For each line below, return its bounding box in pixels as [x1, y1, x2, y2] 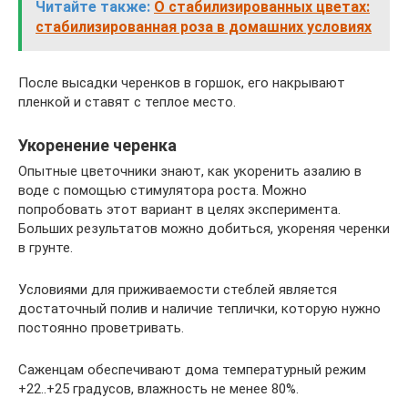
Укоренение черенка [18, 136, 177, 155]
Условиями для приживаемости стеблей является [18, 281, 337, 298]
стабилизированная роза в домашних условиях [36, 18, 372, 36]
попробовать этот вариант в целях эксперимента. [18, 201, 341, 218]
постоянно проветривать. [18, 320, 184, 336]
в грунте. [18, 240, 73, 256]
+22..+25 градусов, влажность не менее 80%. [18, 381, 299, 397]
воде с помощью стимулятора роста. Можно [18, 182, 307, 199]
